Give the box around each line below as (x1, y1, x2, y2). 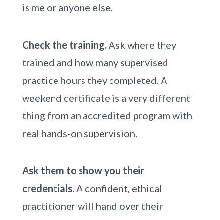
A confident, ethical (74, 182, 162, 194)
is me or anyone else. (22, 1, 112, 13)
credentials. (22, 182, 74, 194)
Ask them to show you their (22, 165, 144, 176)
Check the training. (22, 39, 107, 51)
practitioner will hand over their (22, 200, 163, 212)
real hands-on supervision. (22, 127, 137, 139)
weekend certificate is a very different (22, 92, 190, 104)
